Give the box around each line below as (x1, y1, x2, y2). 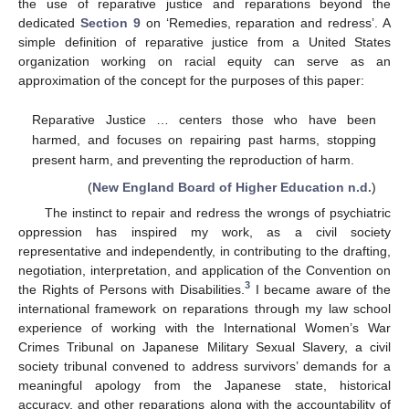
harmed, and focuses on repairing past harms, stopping (32, 132, 376, 148)
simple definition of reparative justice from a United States (18, 34, 391, 49)
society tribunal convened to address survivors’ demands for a (18, 358, 391, 373)
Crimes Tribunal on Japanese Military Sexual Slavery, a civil (18, 339, 391, 354)
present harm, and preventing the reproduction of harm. (32, 152, 355, 168)
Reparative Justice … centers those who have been (32, 112, 376, 128)
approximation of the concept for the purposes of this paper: (18, 72, 364, 88)
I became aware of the (250, 281, 391, 297)
